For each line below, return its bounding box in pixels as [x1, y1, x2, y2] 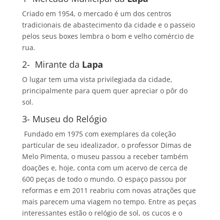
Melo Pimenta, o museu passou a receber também [22, 152, 188, 162]
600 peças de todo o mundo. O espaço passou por [22, 174, 187, 184]
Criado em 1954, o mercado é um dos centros [22, 9, 171, 19]
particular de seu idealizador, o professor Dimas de [22, 140, 192, 150]
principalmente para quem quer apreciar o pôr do [22, 86, 188, 96]
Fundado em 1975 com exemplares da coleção [24, 129, 176, 139]
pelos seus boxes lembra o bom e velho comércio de [22, 31, 194, 41]
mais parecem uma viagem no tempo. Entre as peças [22, 197, 196, 207]
